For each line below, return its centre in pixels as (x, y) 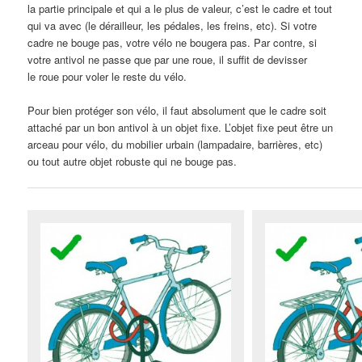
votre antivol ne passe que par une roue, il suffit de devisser (168, 60)
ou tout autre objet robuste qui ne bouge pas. (133, 162)
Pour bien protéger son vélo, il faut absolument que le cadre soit (177, 111)
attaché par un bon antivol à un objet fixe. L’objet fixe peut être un (181, 128)
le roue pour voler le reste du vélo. (107, 77)
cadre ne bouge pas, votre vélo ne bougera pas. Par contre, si (173, 43)
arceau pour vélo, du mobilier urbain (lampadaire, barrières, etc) (175, 145)
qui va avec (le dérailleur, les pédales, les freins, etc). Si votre (173, 26)
